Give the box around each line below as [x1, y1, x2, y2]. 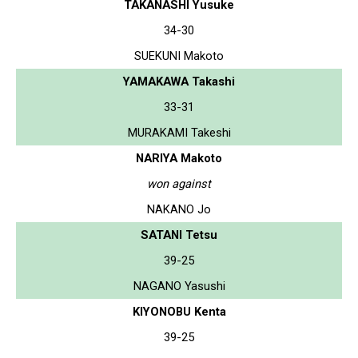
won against [147, 176, 211, 191]
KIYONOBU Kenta [132, 304, 226, 319]
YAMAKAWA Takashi [123, 74, 235, 89]
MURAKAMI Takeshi [127, 125, 231, 140]
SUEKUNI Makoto [134, 48, 224, 63]
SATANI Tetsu [141, 227, 217, 242]
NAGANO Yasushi [133, 278, 225, 293]
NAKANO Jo [147, 201, 211, 217]
